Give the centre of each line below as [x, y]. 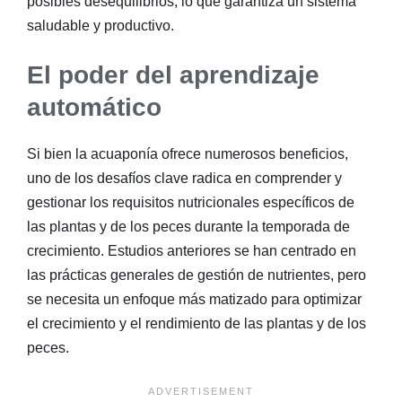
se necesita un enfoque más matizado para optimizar [194, 299]
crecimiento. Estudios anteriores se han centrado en [192, 250]
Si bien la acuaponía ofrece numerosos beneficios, [188, 153]
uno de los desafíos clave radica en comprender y [184, 178]
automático [94, 107]
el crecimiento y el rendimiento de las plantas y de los [197, 323]
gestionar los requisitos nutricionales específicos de [191, 202]
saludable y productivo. [100, 25]
